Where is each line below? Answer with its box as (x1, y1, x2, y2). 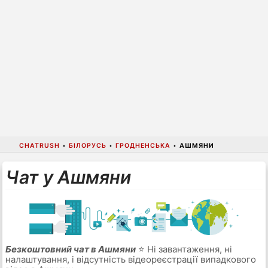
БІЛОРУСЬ (68, 141, 106, 150)
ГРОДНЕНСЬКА (115, 141, 170, 150)
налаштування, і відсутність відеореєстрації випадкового (5, 254, 256, 266)
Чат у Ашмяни (5, 166, 131, 188)
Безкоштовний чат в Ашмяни (5, 243, 136, 255)
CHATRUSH (19, 141, 60, 150)
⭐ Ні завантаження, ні (135, 243, 232, 255)
